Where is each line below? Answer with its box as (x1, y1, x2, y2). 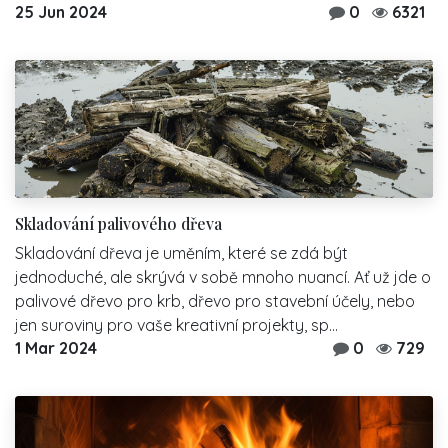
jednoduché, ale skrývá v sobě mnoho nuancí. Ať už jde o (15, 266, 431, 287)
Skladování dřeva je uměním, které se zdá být (15, 242, 348, 263)
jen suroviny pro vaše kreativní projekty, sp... (15, 314, 338, 335)
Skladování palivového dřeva (15, 212, 222, 234)
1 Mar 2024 (15, 337, 97, 358)
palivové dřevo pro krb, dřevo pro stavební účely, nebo (15, 290, 415, 311)
